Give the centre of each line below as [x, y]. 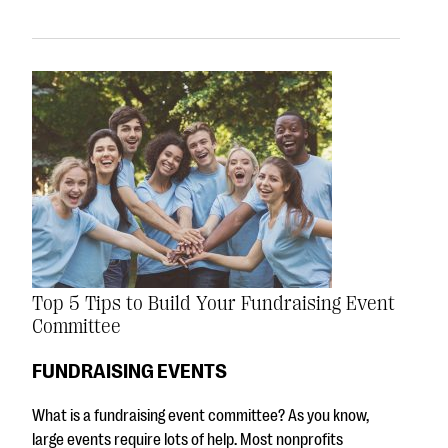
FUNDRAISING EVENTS [129, 370]
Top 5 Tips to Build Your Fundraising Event [213, 303]
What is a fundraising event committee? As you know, [200, 415]
